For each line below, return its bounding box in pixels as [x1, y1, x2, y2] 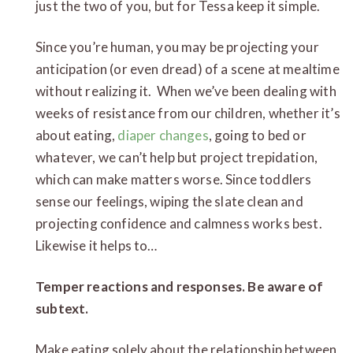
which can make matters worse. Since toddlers [35, 170, 312, 188]
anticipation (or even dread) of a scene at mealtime [35, 60, 340, 77]
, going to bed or [208, 126, 307, 143]
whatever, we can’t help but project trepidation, [35, 148, 318, 165]
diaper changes [117, 126, 209, 143]
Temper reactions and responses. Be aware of [35, 277, 324, 295]
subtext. [35, 299, 89, 317]
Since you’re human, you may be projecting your [35, 38, 319, 55]
